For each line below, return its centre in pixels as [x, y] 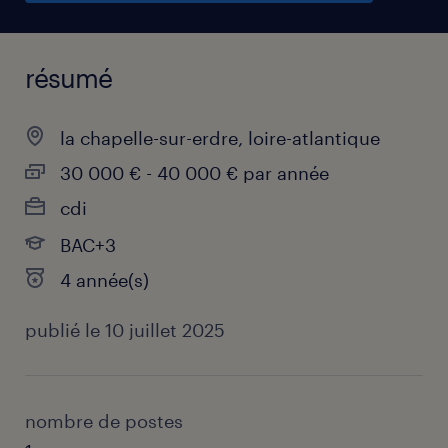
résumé [68, 77]
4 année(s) [104, 280]
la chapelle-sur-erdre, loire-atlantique [220, 138]
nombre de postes [104, 421]
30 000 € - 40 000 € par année [194, 173]
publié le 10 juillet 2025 [125, 330]
